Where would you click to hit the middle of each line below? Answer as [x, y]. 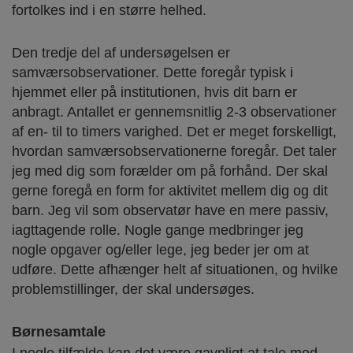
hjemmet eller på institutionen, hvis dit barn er [154, 92]
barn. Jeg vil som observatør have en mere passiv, [170, 210]
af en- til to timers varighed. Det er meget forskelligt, [174, 131]
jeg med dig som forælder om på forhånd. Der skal [170, 171]
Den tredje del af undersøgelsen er [121, 52]
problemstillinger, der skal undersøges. [133, 289]
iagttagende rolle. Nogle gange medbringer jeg [158, 230]
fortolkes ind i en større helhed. [109, 10]
